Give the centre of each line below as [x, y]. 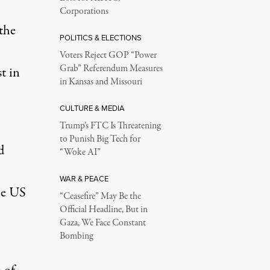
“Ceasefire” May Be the [100, 196]
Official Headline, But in [103, 210]
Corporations [84, 11]
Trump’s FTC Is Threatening [110, 126]
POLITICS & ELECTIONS [100, 37]
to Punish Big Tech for [100, 139]
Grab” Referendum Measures [111, 69]
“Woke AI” [80, 152]
